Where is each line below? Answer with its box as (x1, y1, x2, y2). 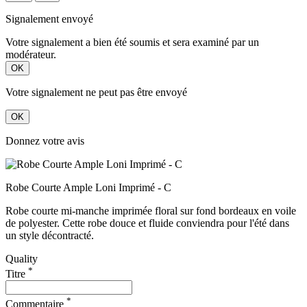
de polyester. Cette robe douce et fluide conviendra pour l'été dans (5, 217, 289, 229)
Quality (5, 252, 38, 265)
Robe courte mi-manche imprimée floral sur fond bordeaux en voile (5, 204, 296, 217)
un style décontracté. (5, 229, 94, 241)
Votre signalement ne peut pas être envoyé (5, 86, 187, 98)
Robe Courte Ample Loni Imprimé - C (5, 181, 171, 193)
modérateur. (5, 48, 56, 60)
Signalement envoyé (5, 12, 93, 25)
